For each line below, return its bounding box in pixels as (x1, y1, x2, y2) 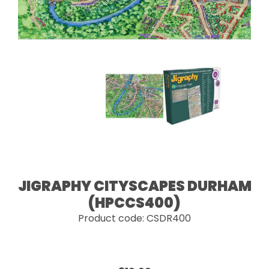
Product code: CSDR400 (78, 211, 191, 225)
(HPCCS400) (88, 193, 181, 213)
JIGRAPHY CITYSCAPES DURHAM (17, 176, 252, 196)
